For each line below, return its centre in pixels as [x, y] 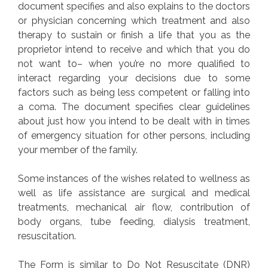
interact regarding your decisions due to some [134, 78]
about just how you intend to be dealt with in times [134, 121]
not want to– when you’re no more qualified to [134, 63]
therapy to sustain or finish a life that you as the [134, 35]
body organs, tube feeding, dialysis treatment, [134, 221]
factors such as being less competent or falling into [134, 92]
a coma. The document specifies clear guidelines [134, 106]
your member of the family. [78, 150]
